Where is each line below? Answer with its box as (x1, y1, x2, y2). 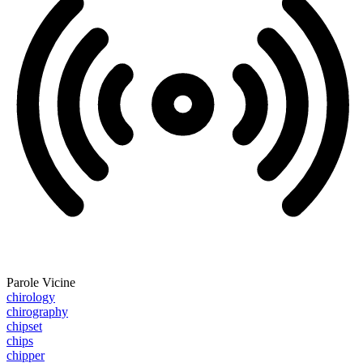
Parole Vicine (6, 275, 75, 290)
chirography (6, 305, 68, 319)
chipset (6, 319, 42, 334)
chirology (6, 290, 55, 305)
